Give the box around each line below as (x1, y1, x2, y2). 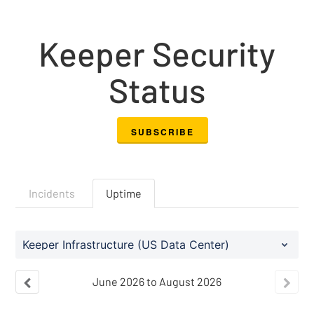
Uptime (106, 186, 142, 200)
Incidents (29, 186, 76, 200)
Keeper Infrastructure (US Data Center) (22, 237, 230, 252)
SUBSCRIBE (130, 125, 194, 138)
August (159, 274, 195, 288)
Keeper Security (39, 33, 275, 74)
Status (109, 69, 205, 110)
